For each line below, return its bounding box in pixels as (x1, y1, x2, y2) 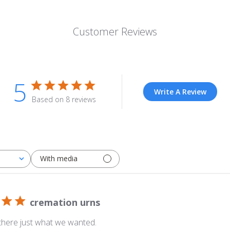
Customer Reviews (73, 24, 157, 39)
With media (40, 154, 78, 164)
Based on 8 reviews (32, 94, 96, 104)
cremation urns (30, 196, 100, 208)
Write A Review (154, 86, 206, 97)
